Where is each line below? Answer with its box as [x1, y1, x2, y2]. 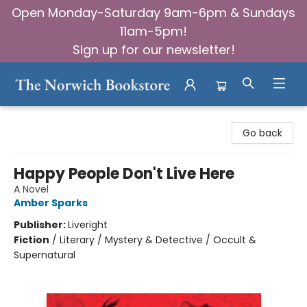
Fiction [14, 233, 49, 247]
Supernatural [14, 248, 75, 262]
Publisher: [14, 218, 68, 232]
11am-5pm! [120, 23, 187, 40]
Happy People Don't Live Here [14, 163, 234, 184]
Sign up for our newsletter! [72, 41, 235, 58]
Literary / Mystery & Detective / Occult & [60, 233, 256, 247]
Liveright [68, 218, 108, 232]
